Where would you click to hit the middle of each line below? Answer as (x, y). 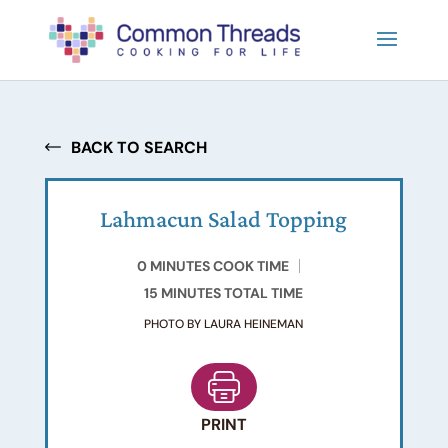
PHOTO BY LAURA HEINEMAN (224, 324)
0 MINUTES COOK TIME (213, 266)
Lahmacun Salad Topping (224, 218)
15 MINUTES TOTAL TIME (224, 293)
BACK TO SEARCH (138, 147)
